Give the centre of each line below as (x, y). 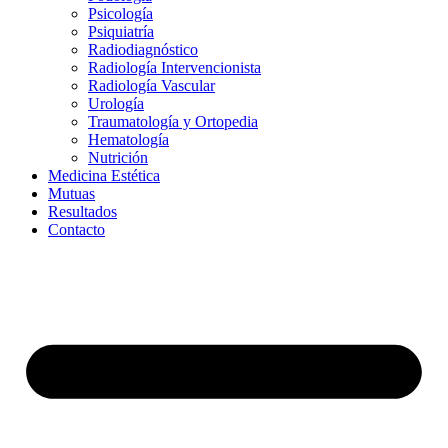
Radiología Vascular (151, 86)
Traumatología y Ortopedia (173, 122)
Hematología (128, 140)
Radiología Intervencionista (174, 68)
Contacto (76, 230)
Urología (116, 104)
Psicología (120, 14)
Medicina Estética (104, 176)
